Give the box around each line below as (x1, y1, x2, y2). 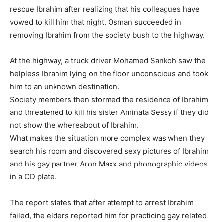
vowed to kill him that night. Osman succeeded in (10, 17, 181, 27)
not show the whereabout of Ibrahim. (10, 120, 139, 130)
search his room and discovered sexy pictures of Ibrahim (10, 146, 209, 156)
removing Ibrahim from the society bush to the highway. (10, 30, 205, 40)
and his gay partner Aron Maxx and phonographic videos (10, 159, 208, 169)
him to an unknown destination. (10, 82, 119, 92)
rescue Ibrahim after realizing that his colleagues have (10, 4, 200, 14)
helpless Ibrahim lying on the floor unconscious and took (10, 69, 208, 79)
